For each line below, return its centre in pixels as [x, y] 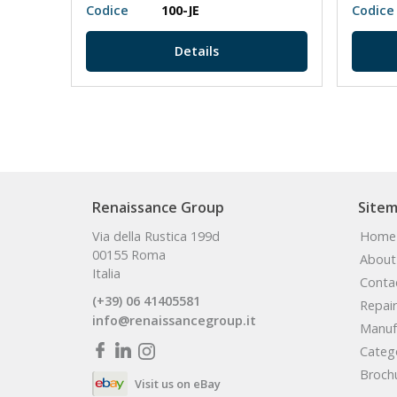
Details [197, 51]
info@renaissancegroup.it [174, 321]
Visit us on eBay [178, 383]
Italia [106, 274]
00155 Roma [129, 255]
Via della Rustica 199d [156, 237]
